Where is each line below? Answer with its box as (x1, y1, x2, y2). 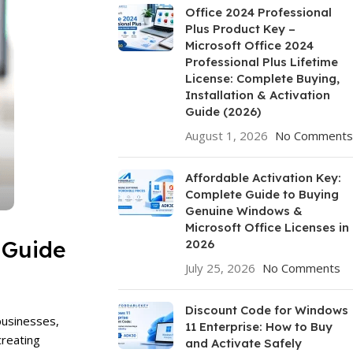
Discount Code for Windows (184, 303, 348, 318)
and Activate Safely (184, 336, 302, 351)
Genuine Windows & (184, 203, 303, 218)
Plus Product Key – (184, 21, 295, 36)
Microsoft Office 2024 (184, 38, 314, 53)
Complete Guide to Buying (184, 187, 339, 202)
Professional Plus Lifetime (184, 54, 338, 69)
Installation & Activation (184, 87, 330, 102)
